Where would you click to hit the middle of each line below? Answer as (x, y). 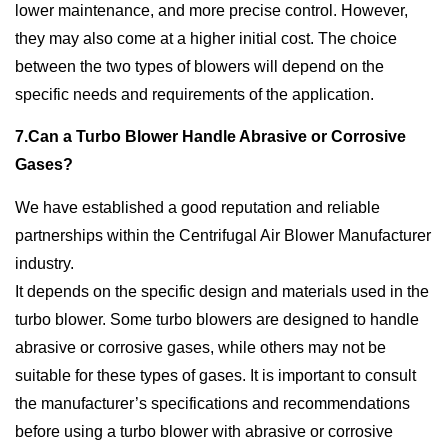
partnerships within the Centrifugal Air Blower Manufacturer (223, 235)
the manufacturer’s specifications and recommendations (212, 403)
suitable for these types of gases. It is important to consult (215, 375)
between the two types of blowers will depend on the (199, 67)
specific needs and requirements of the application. (194, 95)
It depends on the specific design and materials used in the (222, 291)
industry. (44, 263)
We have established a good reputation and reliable (197, 207)
